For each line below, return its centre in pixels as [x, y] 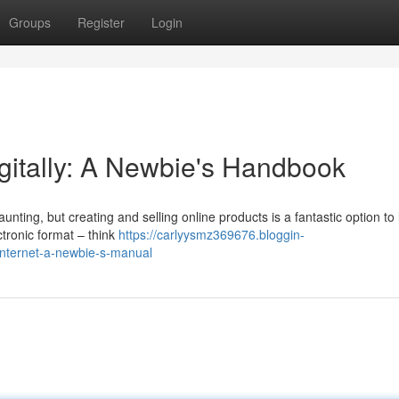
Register [101, 22]
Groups [30, 22]
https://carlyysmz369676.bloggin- [212, 234]
